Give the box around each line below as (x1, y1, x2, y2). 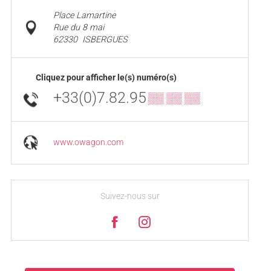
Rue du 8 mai (53, 22, 104, 33)
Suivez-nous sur (100, 191, 160, 201)
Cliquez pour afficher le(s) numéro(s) (36, 72, 177, 82)
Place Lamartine (53, 10, 116, 21)
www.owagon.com (53, 137, 123, 148)
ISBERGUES (82, 34, 128, 45)
